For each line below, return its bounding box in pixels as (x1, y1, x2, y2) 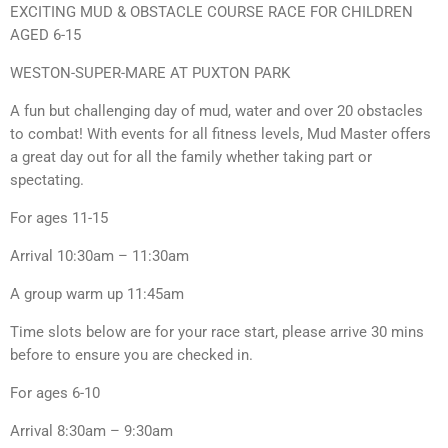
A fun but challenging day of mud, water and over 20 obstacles (10, 101, 423, 120)
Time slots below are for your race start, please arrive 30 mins (10, 322, 424, 341)
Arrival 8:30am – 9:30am (10, 421, 173, 440)
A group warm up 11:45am (10, 284, 184, 303)
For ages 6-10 (10, 383, 100, 402)
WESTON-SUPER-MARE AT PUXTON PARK (10, 63, 290, 82)
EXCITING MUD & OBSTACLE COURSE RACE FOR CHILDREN (10, 2, 413, 21)
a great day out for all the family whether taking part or (10, 147, 372, 166)
